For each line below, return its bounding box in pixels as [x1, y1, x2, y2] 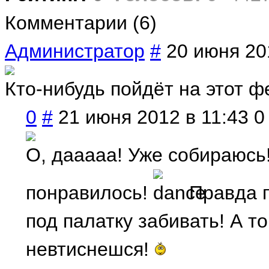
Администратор [5, 40, 145, 62]
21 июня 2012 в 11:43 [58, 106, 249, 128]
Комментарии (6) [5, 12, 157, 34]
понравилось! [26, 182, 153, 204]
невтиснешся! [26, 238, 154, 261]
